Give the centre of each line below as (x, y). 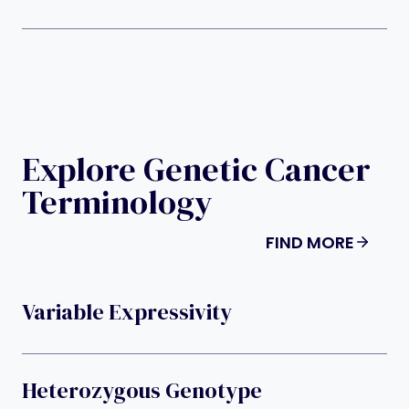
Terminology (117, 202)
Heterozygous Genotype (142, 391)
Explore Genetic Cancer (196, 169)
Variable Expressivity (127, 312)
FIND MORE (310, 242)
